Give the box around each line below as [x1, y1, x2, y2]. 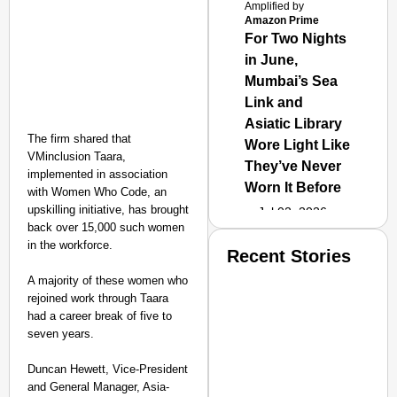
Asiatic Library [245, 116, 343, 131]
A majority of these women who [27, 274, 188, 287]
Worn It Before [245, 180, 342, 195]
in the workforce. [27, 238, 113, 252]
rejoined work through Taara [27, 292, 168, 305]
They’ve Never [245, 159, 342, 174]
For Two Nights [245, 31, 347, 46]
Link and [245, 95, 304, 110]
